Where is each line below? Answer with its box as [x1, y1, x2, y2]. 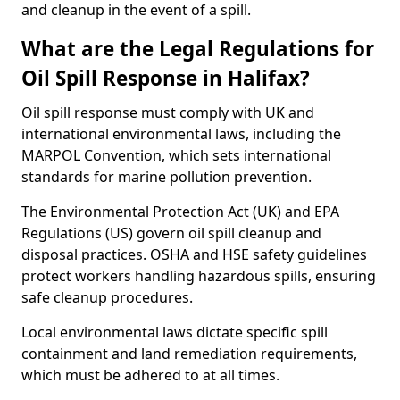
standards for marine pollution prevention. [21, 167, 312, 187]
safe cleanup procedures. [21, 287, 193, 307]
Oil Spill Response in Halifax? [21, 64, 310, 92]
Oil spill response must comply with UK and [21, 103, 314, 122]
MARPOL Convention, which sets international [21, 146, 331, 165]
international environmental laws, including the [21, 124, 341, 144]
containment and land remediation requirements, [21, 344, 357, 363]
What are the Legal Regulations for [21, 35, 374, 62]
